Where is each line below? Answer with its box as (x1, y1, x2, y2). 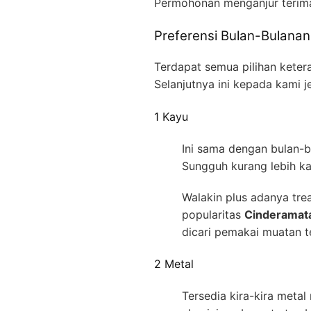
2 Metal (154, 257, 194, 271)
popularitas (182, 207, 244, 221)
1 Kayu (154, 109, 188, 124)
